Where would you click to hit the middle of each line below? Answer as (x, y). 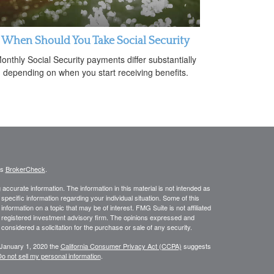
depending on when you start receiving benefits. (95, 72)
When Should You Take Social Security (95, 41)
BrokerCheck (25, 169)
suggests (196, 246)
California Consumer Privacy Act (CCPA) (121, 246)
